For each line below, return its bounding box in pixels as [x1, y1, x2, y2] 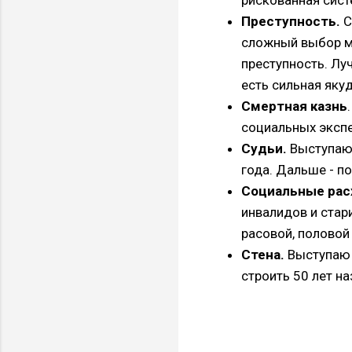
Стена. [241, 246, 284, 262]
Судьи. [241, 140, 287, 156]
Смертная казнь [241, 97, 347, 114]
